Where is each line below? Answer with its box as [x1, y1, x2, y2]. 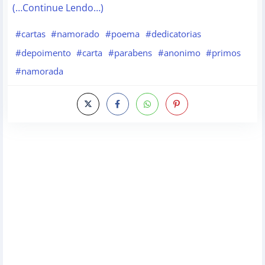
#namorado [51, 28, 100, 40]
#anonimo [157, 46, 201, 59]
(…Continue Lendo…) [12, 1, 104, 15]
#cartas [15, 28, 46, 40]
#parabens [108, 46, 152, 59]
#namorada [15, 65, 63, 77]
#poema [105, 28, 140, 40]
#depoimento [15, 46, 71, 59]
